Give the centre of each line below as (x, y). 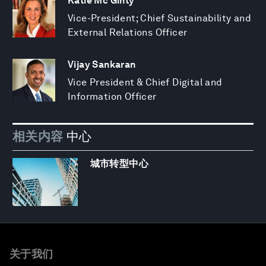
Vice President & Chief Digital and (145, 83)
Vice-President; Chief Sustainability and (159, 18)
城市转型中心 (119, 163)
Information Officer (112, 97)
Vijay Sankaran (102, 65)
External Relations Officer (128, 33)
